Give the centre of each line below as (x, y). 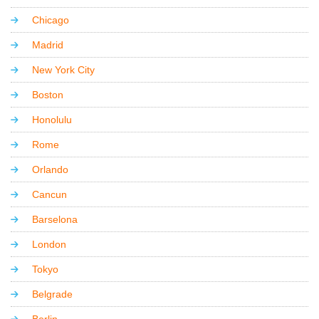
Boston (48, 94)
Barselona (55, 219)
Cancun (49, 194)
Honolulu (52, 119)
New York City (63, 69)
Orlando (50, 169)
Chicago (51, 20)
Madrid (48, 45)
